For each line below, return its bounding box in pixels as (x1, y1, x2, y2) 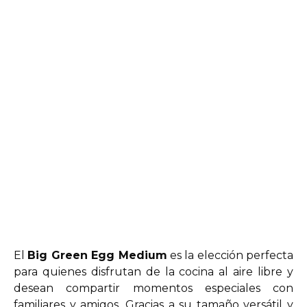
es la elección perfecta (167, 249, 293, 262)
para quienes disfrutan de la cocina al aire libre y (14, 265, 293, 278)
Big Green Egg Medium (27, 249, 167, 262)
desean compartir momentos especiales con (14, 282, 293, 295)
